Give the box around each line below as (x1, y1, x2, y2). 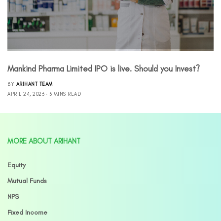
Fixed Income (7, 208, 47, 217)
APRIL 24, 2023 (7, 90, 44, 97)
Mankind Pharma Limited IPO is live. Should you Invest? (7, 63, 200, 74)
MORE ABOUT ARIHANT (7, 137, 80, 146)
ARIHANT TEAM (16, 80, 53, 87)
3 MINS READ (49, 90, 81, 97)
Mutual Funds (7, 177, 47, 185)
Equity (7, 161, 26, 169)
